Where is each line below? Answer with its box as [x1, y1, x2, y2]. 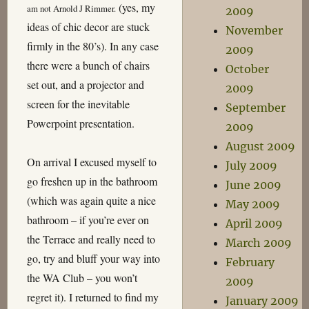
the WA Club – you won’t [26, 270, 137, 285]
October [226, 62, 270, 76]
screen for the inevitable [26, 97, 130, 111]
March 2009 [226, 236, 292, 250]
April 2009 [226, 217, 283, 230]
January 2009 [226, 294, 299, 308]
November [226, 23, 283, 37]
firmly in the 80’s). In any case [26, 39, 159, 53]
